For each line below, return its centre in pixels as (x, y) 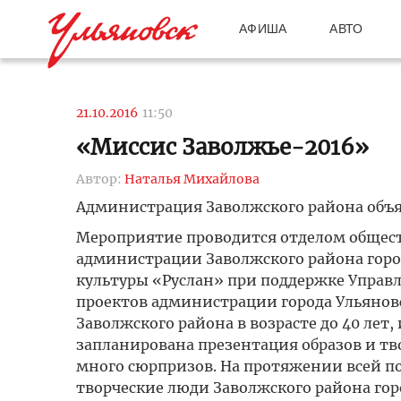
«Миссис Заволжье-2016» (222, 147)
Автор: (100, 179)
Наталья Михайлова (192, 179)
